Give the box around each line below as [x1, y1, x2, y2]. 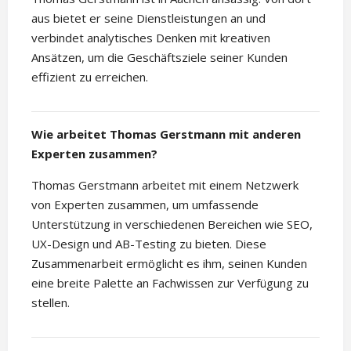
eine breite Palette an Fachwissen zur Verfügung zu [31, 275, 309, 291]
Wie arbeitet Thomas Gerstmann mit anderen [31, 126, 301, 142]
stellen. [31, 295, 70, 310]
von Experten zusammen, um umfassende [31, 197, 259, 212]
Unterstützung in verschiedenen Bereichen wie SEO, [31, 216, 313, 232]
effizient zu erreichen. [31, 69, 148, 85]
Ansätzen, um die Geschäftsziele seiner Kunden [31, 49, 288, 65]
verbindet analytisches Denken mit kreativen [31, 30, 270, 45]
